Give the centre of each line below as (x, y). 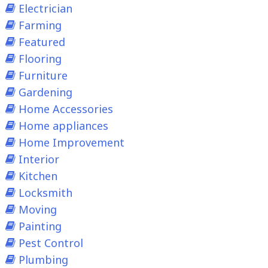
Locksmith (45, 193)
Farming (40, 25)
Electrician (45, 9)
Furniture (43, 76)
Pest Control (51, 243)
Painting (40, 226)
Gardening (45, 92)
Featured (42, 42)
